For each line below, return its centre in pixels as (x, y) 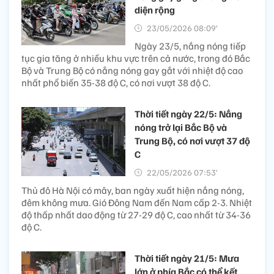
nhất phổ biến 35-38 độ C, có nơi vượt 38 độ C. (116, 82)
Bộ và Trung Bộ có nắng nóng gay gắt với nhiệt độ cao (132, 70)
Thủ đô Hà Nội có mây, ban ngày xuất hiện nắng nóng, (133, 190)
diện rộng (155, 9)
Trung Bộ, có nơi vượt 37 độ (192, 140)
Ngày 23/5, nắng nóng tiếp (190, 46)
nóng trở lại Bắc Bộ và (181, 127)
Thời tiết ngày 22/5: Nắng (188, 113)
